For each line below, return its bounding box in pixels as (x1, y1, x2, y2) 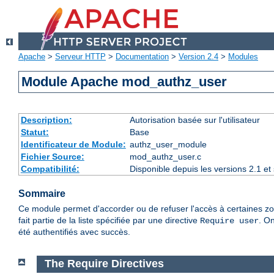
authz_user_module (129, 139, 207, 150)
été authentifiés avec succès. (18, 227, 130, 237)
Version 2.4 (179, 52, 218, 62)
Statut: (20, 127, 49, 138)
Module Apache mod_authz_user (21, 74, 228, 90)
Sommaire (18, 188, 65, 199)
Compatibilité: (20, 164, 80, 174)
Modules (228, 52, 258, 62)
